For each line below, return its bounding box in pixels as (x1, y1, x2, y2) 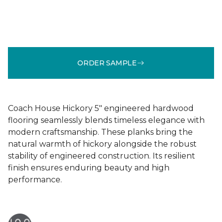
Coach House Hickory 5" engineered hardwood (8, 104, 194, 113)
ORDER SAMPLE (77, 58, 137, 67)
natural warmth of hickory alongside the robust (8, 139, 197, 149)
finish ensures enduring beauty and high (8, 163, 169, 172)
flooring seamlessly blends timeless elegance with (8, 115, 205, 125)
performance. (8, 175, 62, 184)
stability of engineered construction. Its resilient (8, 151, 195, 161)
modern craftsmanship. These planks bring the (8, 127, 193, 137)
